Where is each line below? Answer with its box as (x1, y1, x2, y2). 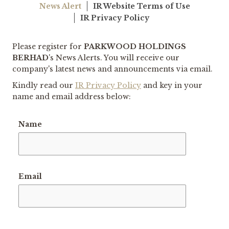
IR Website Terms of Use (93, 2, 190, 11)
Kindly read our (12, 80, 75, 90)
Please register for (12, 41, 84, 51)
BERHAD (12, 53, 49, 62)
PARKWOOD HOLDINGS (84, 41, 186, 51)
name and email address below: (12, 91, 131, 101)
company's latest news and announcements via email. (12, 64, 213, 74)
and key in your (141, 80, 202, 90)
